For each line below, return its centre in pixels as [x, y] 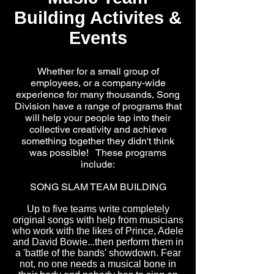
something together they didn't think [98, 141]
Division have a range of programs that [98, 106]
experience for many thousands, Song [98, 94]
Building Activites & [98, 18]
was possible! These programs [98, 153]
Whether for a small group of [98, 71]
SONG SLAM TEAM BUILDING [98, 187]
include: [98, 164]
